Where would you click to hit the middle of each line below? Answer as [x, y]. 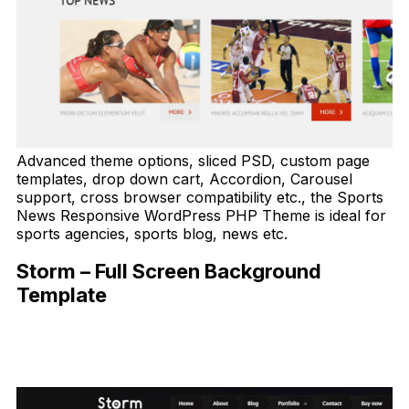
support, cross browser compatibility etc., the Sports [200, 197]
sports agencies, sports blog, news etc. [152, 233]
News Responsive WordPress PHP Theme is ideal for [201, 215]
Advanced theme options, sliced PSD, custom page [193, 160]
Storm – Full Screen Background [169, 272]
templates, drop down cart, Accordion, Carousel [184, 178]
